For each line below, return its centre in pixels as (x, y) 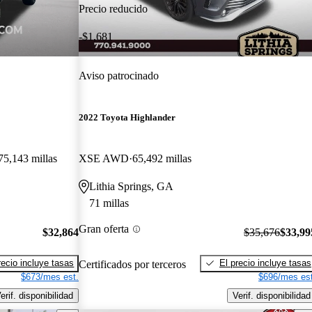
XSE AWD (104, 159)
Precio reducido (114, 8)
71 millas (109, 203)
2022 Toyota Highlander (127, 118)
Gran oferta (104, 229)
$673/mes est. (50, 276)
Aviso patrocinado (119, 75)
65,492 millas (162, 159)
